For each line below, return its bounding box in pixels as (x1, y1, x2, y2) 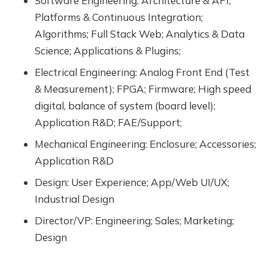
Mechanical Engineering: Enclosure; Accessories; (34, 137, 256, 150)
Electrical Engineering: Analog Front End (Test (34, 65, 249, 78)
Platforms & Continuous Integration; (34, 10, 203, 23)
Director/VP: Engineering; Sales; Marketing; (34, 214, 234, 227)
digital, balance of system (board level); (34, 99, 215, 112)
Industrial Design (34, 192, 114, 205)
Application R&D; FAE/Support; (34, 115, 182, 129)
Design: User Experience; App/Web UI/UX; (34, 175, 229, 188)
